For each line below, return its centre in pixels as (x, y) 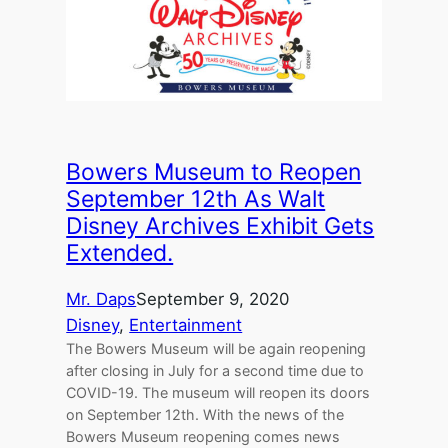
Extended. (120, 253)
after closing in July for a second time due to (215, 371)
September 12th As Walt (196, 199)
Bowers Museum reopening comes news (203, 437)
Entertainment (186, 325)
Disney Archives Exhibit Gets (220, 226)
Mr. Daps (101, 299)
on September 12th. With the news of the (205, 415)
